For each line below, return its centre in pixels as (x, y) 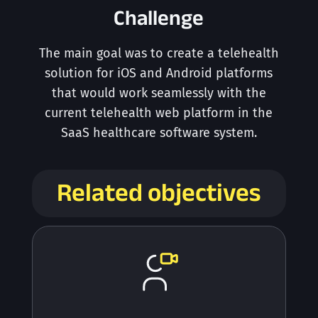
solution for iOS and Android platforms (159, 73)
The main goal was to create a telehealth (159, 54)
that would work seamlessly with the (159, 93)
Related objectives (159, 192)
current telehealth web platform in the (159, 113)
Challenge (159, 18)
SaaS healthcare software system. (159, 133)
